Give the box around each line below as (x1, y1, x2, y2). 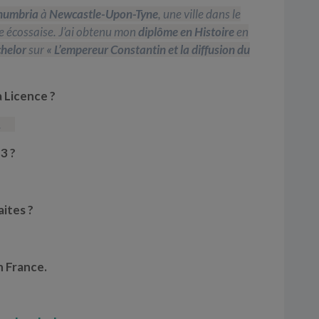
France (6, 258, 44, 274)
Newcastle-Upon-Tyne (47, 6, 158, 21)
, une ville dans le (158, 6, 241, 21)
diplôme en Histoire (138, 23, 234, 39)
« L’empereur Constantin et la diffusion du (44, 41, 250, 57)
